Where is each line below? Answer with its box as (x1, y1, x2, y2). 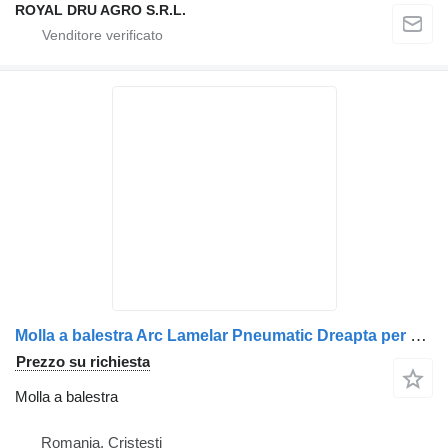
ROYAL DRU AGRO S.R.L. (15, 2, 186, 18)
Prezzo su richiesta (16, 353, 150, 370)
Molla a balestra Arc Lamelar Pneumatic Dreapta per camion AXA (410, 326, 427, 345)
